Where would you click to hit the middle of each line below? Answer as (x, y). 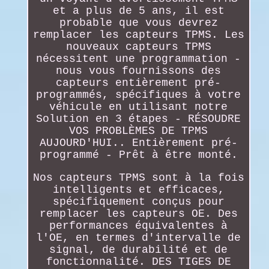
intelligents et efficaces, (138, 189)
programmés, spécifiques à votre (139, 95)
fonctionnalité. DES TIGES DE (138, 261)
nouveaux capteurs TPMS (138, 47)
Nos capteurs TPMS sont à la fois (138, 177)
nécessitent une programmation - (139, 59)
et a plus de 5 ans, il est (138, 11)
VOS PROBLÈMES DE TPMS (139, 131)
